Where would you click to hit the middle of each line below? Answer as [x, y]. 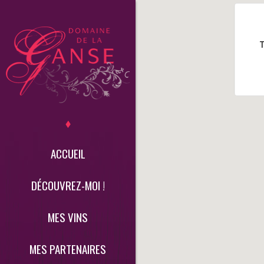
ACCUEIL [68, 153]
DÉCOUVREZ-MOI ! [68, 185]
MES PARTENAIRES [68, 249]
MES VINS [68, 217]
